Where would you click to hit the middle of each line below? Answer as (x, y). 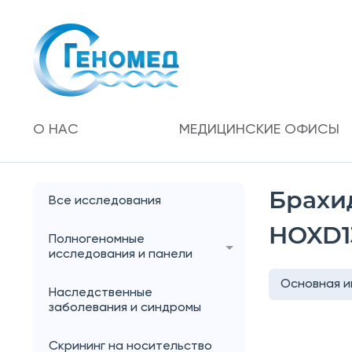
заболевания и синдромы (125, 308)
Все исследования (105, 201)
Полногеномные (97, 240)
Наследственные (101, 293)
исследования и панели (121, 255)
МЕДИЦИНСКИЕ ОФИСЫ (259, 130)
